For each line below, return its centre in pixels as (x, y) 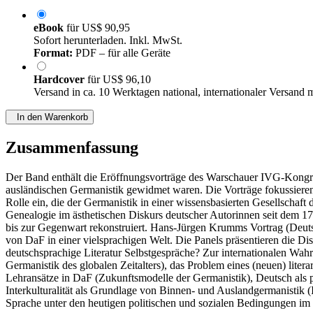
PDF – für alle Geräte (122, 53)
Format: (53, 53)
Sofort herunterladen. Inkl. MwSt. (108, 41)
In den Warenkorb (50, 117)
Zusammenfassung (72, 148)
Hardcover (60, 80)
